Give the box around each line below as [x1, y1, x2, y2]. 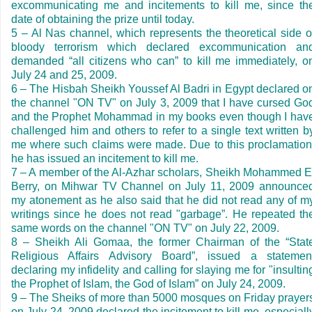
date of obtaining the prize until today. [11, 13, 194, 25]
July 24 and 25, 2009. [11, 68, 117, 81]
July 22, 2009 [210, 221, 276, 234]
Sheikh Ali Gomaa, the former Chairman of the [29, 235, 286, 248]
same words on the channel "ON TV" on [11, 221, 210, 234]
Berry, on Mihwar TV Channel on [11, 180, 186, 192]
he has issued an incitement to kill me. [11, 152, 198, 164]
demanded [11, 54, 69, 67]
